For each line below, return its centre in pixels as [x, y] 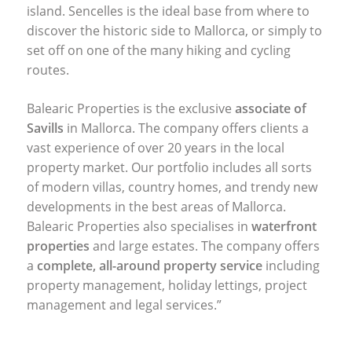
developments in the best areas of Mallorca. [156, 206]
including [292, 265]
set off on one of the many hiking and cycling [158, 50]
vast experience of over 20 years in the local [155, 147]
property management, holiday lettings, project [167, 285]
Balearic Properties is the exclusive [130, 108]
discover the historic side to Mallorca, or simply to [174, 30]
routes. [48, 70]
